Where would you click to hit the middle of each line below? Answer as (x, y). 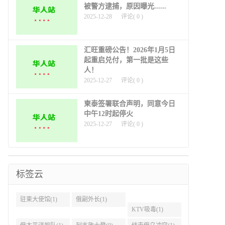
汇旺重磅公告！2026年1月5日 (130, 50)
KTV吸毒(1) (147, 209)
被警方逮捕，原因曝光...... (125, 6)
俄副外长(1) (91, 199)
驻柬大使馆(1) (39, 199)
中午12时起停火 (108, 114)
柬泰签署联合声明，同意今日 (130, 103)
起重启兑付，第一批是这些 (126, 60)
